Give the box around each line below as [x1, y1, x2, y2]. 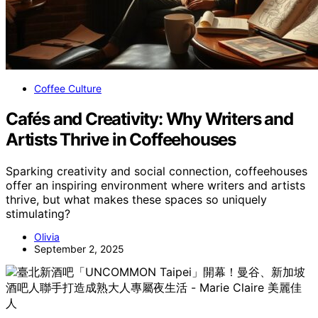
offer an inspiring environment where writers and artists [6, 177, 305, 192]
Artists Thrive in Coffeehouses [6, 128, 236, 150]
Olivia [34, 230, 60, 243]
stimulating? [6, 206, 70, 221]
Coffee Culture [34, 82, 102, 94]
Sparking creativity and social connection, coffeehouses [6, 163, 307, 178]
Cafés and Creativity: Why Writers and [6, 108, 293, 129]
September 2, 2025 [34, 242, 124, 255]
